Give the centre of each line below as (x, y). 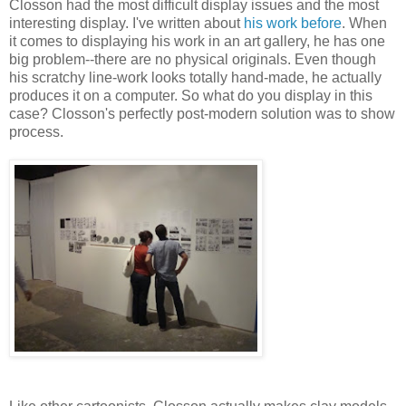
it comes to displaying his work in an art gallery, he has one (197, 41)
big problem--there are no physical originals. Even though (193, 59)
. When (364, 23)
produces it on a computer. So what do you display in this (191, 95)
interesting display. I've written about (126, 23)
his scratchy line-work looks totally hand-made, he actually (195, 77)
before (321, 23)
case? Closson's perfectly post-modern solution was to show (202, 113)
